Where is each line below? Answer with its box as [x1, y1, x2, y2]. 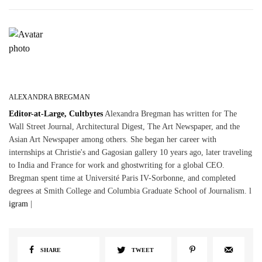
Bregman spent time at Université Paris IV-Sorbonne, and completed [9, 174, 236, 183]
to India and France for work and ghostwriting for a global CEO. [9, 161, 225, 170]
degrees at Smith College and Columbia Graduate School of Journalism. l [9, 187, 252, 196]
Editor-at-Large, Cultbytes [9, 109, 104, 119]
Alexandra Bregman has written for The [103, 109, 237, 119]
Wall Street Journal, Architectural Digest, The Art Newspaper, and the [9, 122, 240, 132]
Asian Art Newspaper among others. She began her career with [9, 135, 217, 144]
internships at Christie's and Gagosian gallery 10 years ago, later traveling [9, 148, 253, 157]
